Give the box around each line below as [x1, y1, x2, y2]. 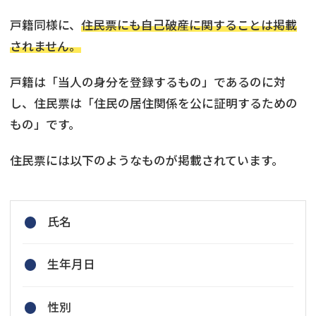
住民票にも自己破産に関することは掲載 [81, 16, 297, 33]
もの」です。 [10, 115, 80, 133]
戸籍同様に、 [10, 16, 81, 33]
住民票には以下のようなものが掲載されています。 [10, 151, 284, 169]
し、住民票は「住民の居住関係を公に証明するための [10, 94, 298, 111]
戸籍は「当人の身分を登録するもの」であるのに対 [10, 73, 286, 90]
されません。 [10, 37, 81, 54]
